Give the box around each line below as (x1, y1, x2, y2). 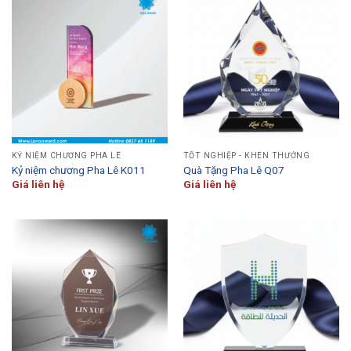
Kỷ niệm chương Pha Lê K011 (11, 163, 146, 176)
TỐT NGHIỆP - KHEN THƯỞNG (183, 151, 310, 161)
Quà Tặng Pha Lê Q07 (183, 163, 284, 176)
